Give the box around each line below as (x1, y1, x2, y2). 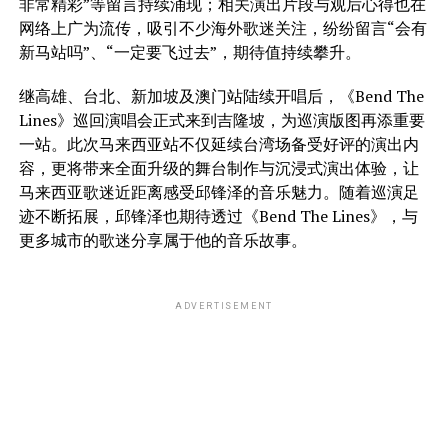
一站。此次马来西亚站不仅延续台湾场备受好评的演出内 (18, 132, 419, 155)
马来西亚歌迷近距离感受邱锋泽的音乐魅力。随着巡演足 (18, 180, 419, 203)
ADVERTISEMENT (174, 300, 274, 311)
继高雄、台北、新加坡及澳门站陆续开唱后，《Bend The (18, 84, 424, 107)
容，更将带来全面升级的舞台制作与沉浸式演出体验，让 (18, 156, 419, 179)
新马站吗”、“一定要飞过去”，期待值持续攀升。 (18, 40, 361, 63)
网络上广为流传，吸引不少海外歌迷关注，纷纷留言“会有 (18, 16, 427, 39)
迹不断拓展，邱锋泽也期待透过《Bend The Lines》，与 (18, 204, 418, 227)
